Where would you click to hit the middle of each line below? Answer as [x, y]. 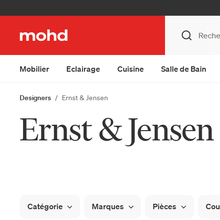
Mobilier [34, 69]
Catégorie [45, 206]
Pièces [165, 206]
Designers [35, 98]
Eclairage [83, 69]
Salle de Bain [184, 69]
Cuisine [131, 69]
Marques [108, 206]
